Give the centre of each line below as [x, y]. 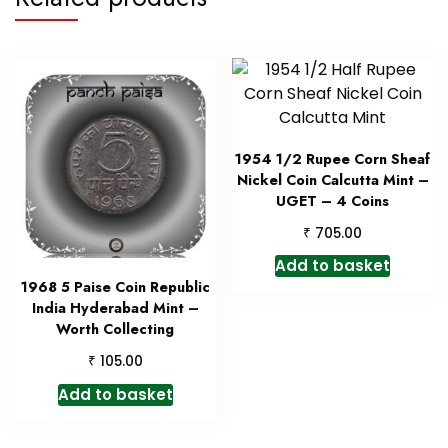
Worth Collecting [115, 329]
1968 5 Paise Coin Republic [115, 287]
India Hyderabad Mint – [115, 308]
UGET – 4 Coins [333, 200]
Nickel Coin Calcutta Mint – [332, 179]
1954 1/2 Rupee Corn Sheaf [333, 158]
